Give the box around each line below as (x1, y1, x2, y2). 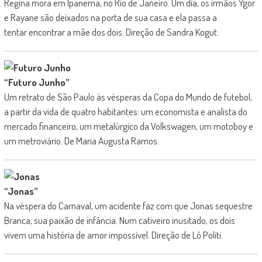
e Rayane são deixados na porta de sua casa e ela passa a (4, 11, 217, 23)
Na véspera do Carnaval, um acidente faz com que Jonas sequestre (4, 199, 253, 212)
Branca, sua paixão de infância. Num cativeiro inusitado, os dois (4, 214, 235, 226)
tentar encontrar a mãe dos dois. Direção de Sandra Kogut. (4, 26, 219, 38)
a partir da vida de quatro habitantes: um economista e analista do (4, 105, 247, 118)
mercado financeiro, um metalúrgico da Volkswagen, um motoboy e (4, 120, 253, 132)
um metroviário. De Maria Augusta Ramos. (4, 135, 159, 147)
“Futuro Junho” (4, 76, 70, 88)
